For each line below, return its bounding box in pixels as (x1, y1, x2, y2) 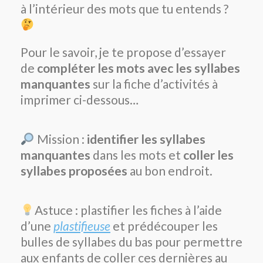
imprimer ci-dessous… (21, 92, 139, 107)
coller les (183, 147, 234, 163)
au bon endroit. (127, 163, 213, 178)
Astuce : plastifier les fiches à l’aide (34, 203, 222, 218)
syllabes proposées (21, 163, 127, 178)
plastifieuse (53, 218, 110, 234)
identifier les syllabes (86, 131, 205, 147)
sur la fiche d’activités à (90, 76, 218, 92)
